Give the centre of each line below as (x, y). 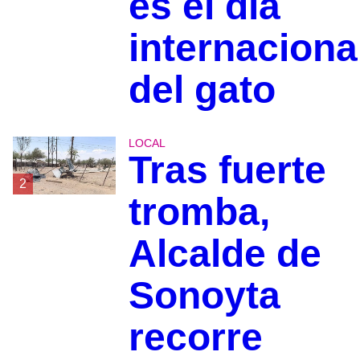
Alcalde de (225, 254)
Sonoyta (204, 296)
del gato (202, 90)
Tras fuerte (227, 170)
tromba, (199, 212)
